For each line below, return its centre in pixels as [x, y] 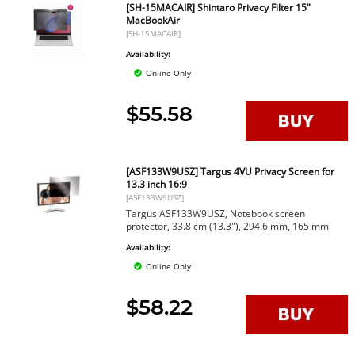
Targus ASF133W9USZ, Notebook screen [216, 214]
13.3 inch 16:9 [157, 184]
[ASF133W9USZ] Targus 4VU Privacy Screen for [231, 172]
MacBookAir [153, 20]
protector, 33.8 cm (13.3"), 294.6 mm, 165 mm [228, 226]
